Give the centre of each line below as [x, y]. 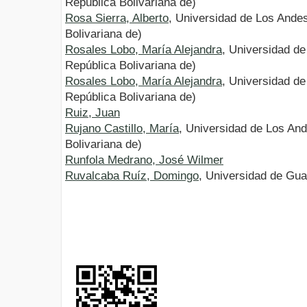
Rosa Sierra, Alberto [117, 19]
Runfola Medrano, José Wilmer [144, 160]
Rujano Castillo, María [122, 129]
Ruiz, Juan [93, 113]
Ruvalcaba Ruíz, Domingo [132, 176]
